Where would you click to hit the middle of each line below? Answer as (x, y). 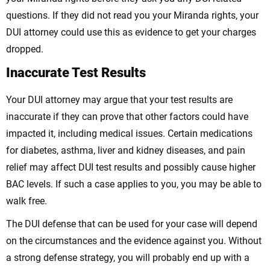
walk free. (27, 201)
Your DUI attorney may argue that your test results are (119, 100)
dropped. (25, 49)
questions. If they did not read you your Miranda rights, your (132, 16)
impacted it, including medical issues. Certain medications (129, 134)
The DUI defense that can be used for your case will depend (132, 224)
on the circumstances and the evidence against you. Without (134, 241)
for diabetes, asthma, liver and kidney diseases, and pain (126, 151)
